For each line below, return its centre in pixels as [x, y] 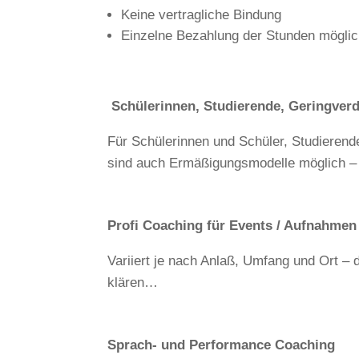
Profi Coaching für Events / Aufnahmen [232, 225]
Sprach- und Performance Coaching [222, 345]
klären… [133, 282]
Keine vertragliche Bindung [202, 14]
